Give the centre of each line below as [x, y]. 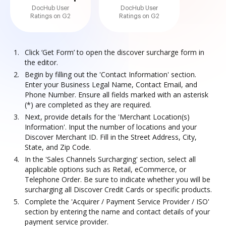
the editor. [41, 62]
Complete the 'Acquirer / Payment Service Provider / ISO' [117, 202]
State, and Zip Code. [58, 147]
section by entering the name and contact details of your [117, 212]
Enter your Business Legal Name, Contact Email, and [111, 84]
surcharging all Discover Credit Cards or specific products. [118, 189]
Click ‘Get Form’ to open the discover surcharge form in [115, 52]
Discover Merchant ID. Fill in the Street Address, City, [111, 137]
